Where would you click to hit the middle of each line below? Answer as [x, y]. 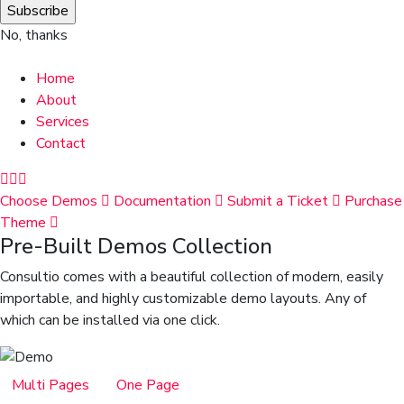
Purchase [373, 201]
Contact [61, 143]
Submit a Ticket [278, 201]
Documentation [162, 201]
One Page [148, 386]
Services [63, 121]
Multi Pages [50, 386]
